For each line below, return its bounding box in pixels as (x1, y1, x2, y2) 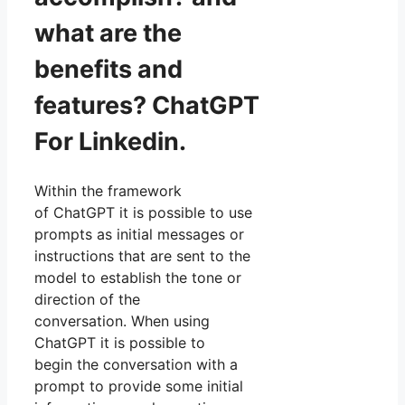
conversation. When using (34, 312, 210, 331)
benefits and (34, 53, 183, 84)
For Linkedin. (34, 126, 186, 156)
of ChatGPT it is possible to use (34, 203, 252, 222)
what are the (34, 17, 182, 48)
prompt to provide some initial (34, 377, 243, 396)
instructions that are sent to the (34, 247, 250, 266)
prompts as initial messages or (34, 225, 244, 244)
